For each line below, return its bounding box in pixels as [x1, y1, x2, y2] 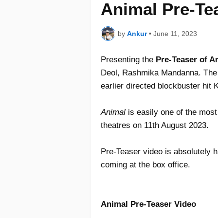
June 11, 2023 [153, 29, 197, 37]
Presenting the [101, 55, 156, 65]
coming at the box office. [101, 160, 190, 170]
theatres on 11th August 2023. [101, 121, 209, 130]
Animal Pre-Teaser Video [101, 200, 196, 209]
